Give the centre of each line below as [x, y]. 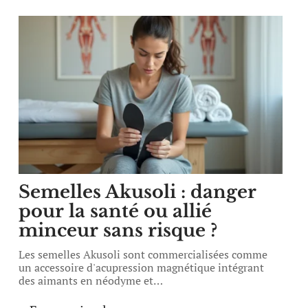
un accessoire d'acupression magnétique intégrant [142, 267]
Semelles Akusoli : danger [138, 192]
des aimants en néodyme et [86, 280]
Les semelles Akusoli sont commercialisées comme [143, 254]
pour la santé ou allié [115, 211]
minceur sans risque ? [118, 230]
